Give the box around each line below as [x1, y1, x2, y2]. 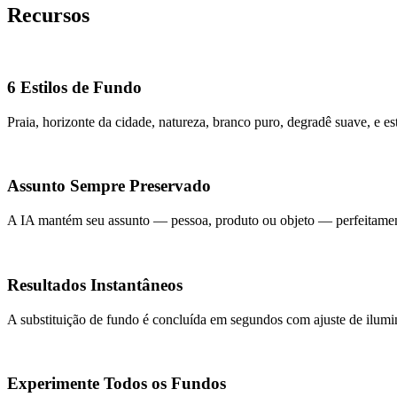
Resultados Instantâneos [7, 275, 183, 294]
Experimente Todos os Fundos [7, 374, 226, 393]
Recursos [7, 4, 90, 27]
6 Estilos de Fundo [7, 78, 142, 97]
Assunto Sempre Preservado [7, 176, 211, 196]
